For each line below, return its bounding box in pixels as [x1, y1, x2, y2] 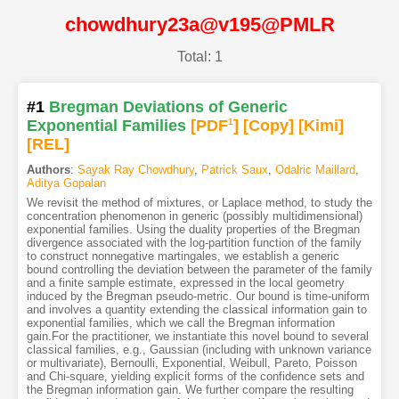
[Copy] [242, 117, 294, 135]
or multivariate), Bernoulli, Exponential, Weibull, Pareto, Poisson [26, 356, 357, 370]
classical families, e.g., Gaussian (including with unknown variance [26, 343, 371, 357]
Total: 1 [176, 49, 223, 65]
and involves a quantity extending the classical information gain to [26, 303, 367, 317]
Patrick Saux [200, 163, 268, 177]
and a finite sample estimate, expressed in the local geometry [26, 276, 345, 290]
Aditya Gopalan [26, 176, 106, 191]
